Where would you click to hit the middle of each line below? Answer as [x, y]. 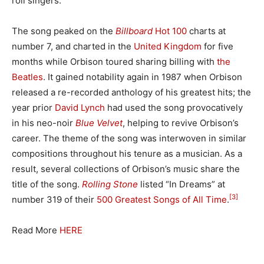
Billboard [134, 31]
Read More [34, 230]
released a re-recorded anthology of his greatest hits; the [131, 92]
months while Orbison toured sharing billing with [114, 61]
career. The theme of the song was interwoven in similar [129, 138]
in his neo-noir [44, 123]
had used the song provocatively [174, 107]
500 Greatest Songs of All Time [162, 199]
